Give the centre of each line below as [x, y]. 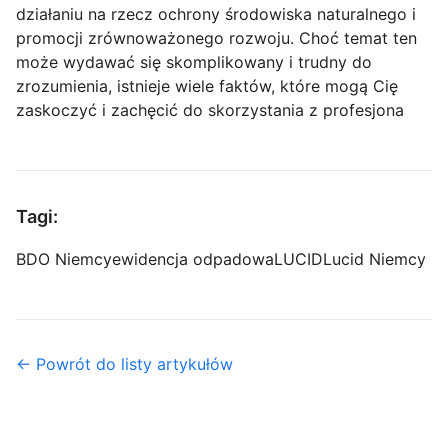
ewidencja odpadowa [193, 259]
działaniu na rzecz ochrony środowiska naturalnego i [216, 14]
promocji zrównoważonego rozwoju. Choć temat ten [216, 38]
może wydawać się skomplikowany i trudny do [194, 62]
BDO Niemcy [64, 259]
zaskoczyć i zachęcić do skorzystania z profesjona [210, 110]
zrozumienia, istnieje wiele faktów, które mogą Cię [207, 86]
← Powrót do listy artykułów [124, 364]
